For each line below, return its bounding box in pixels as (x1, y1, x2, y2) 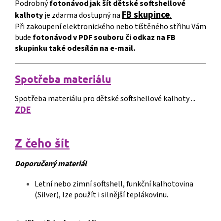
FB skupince (122, 8, 170, 22)
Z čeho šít (15, 135, 70, 151)
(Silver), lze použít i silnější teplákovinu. (35, 189, 168, 201)
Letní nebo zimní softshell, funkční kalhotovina (35, 179, 193, 190)
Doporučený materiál (15, 158, 87, 170)
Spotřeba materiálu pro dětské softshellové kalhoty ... (15, 93, 195, 105)
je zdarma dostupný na (43, 10, 122, 21)
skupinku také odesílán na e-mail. (15, 43, 135, 54)
